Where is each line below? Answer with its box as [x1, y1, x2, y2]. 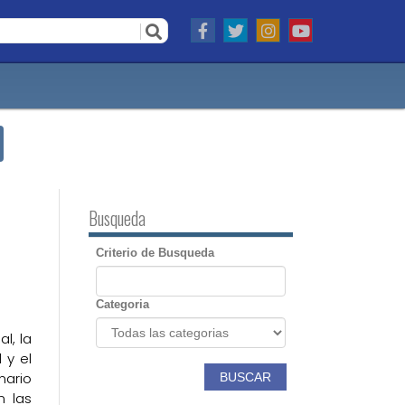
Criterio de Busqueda [96, 246, 214, 259]
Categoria [96, 297, 149, 311]
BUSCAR [220, 370, 271, 384]
